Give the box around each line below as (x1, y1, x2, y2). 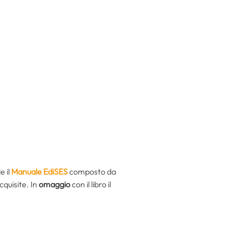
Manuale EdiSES (11, 166, 69, 177)
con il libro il (70, 179, 111, 190)
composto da (69, 166, 116, 177)
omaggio (39, 179, 70, 190)
